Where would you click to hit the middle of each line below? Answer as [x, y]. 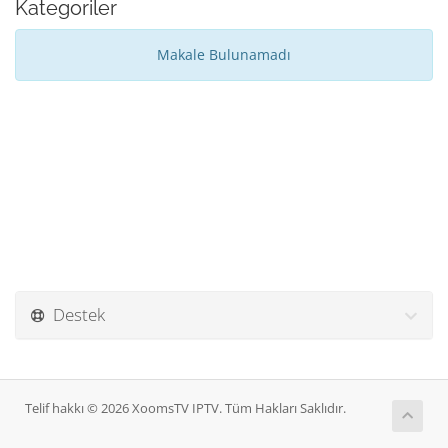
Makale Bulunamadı [224, 54]
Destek [75, 314]
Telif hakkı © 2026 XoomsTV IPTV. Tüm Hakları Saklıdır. [185, 408]
